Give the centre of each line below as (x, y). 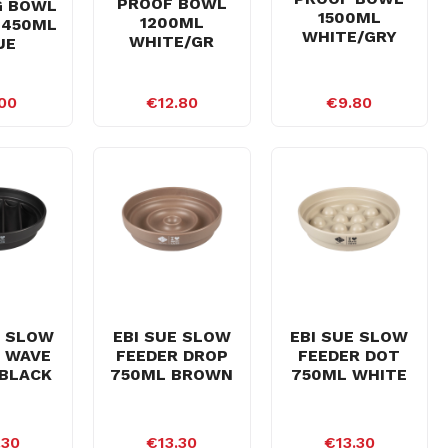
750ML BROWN (172, 374)
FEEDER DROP (171, 355)
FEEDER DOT (349, 355)
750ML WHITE (349, 374)
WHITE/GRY (349, 37)
